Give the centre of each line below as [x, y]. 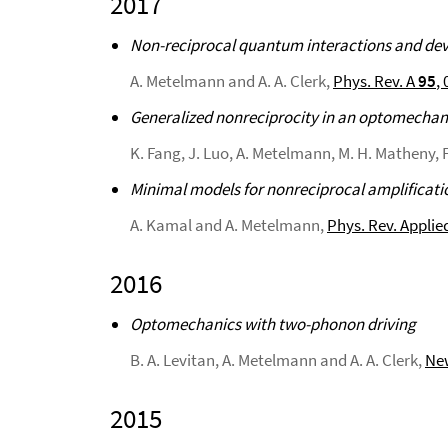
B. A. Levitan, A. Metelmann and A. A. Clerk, [277, 360]
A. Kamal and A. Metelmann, [228, 225]
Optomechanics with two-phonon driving [273, 324]
